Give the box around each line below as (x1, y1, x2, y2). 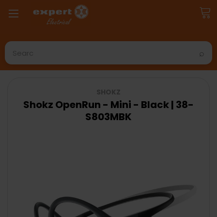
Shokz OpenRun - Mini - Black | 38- (23, 97, 194, 111)
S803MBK (85, 109, 132, 124)
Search (5, 41, 29, 51)
